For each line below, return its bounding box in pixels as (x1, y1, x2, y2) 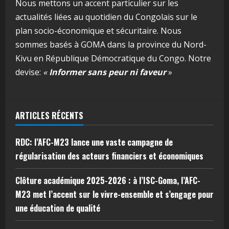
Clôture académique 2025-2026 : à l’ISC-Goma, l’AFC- (15, 174, 200, 187)
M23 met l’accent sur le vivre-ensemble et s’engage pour (15, 188, 214, 200)
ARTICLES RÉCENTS (15, 109, 83, 122)
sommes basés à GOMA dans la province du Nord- (15, 38, 207, 50)
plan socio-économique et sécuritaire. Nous (15, 25, 181, 36)
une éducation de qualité (15, 201, 100, 214)
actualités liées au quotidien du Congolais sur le (15, 11, 197, 22)
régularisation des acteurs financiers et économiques (15, 149, 203, 162)
